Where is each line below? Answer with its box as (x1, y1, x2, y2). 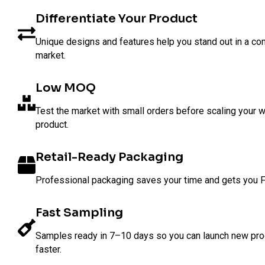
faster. (35, 244, 62, 255)
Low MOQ (35, 80, 96, 95)
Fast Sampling (35, 205, 123, 220)
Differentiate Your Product (35, 11, 198, 26)
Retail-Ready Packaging (35, 150, 183, 164)
